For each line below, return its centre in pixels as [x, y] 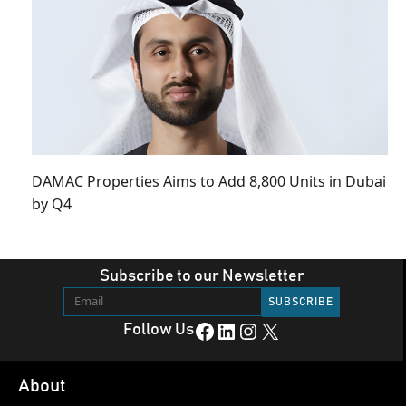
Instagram [246, 330]
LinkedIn [220, 330]
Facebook [198, 330]
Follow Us [158, 329]
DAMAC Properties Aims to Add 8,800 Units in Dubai [209, 181]
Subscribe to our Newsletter [202, 276]
